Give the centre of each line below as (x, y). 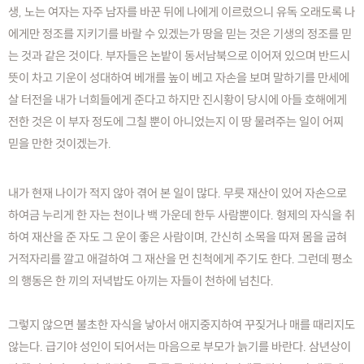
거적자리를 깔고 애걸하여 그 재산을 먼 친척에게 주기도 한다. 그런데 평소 (180, 258)
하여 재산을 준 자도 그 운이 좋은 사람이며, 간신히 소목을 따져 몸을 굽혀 (178, 236)
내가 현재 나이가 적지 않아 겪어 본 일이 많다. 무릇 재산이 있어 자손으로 (178, 193)
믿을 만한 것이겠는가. (60, 143)
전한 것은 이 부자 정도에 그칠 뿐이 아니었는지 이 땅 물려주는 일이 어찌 (176, 121)
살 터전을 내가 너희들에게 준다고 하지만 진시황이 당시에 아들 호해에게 (178, 99)
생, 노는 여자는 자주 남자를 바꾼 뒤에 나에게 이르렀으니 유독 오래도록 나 (182, 11)
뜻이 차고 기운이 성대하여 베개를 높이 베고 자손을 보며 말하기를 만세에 (179, 77)
